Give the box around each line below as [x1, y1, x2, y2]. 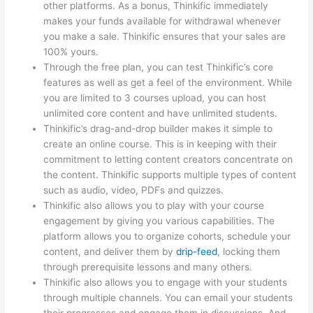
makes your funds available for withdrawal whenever [43, 15, 282, 27]
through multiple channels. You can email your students [43, 291, 293, 303]
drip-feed [176, 245, 218, 257]
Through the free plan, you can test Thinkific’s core [43, 61, 274, 73]
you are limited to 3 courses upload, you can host [43, 92, 267, 103]
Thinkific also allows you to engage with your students [43, 276, 288, 288]
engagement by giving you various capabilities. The [43, 214, 275, 226]
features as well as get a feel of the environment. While [43, 76, 293, 88]
